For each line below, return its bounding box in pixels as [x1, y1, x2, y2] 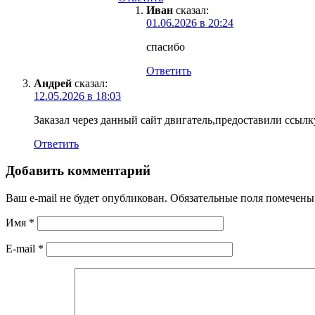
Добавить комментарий [6, 163, 150, 179]
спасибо [146, 40, 185, 53]
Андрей [34, 77, 72, 89]
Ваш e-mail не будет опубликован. [6, 191, 167, 204]
